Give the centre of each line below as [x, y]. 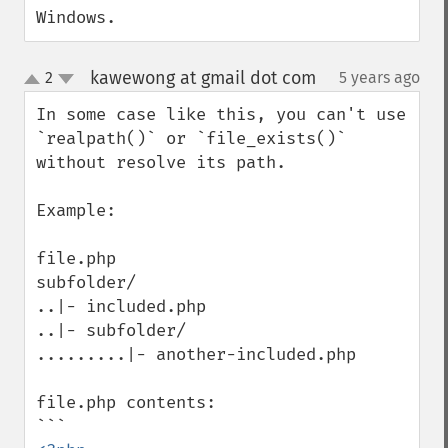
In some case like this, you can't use [221, 114]
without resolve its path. [161, 162]
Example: [76, 210]
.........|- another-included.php [196, 354]
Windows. [76, 17]
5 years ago [379, 77]
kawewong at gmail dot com [202, 78]
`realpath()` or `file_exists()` [191, 138]
